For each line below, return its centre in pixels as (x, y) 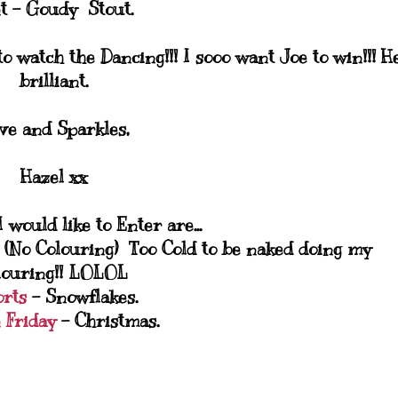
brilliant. (53, 81)
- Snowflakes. (84, 297)
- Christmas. (112, 321)
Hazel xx (53, 177)
